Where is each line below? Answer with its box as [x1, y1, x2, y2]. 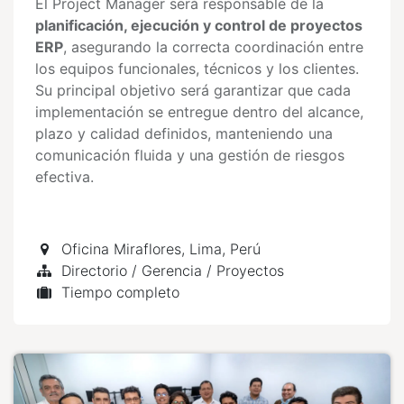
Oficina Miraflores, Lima [60, 240, 222, 258]
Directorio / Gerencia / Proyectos [60, 262, 284, 280]
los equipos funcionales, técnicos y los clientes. [35, 60, 359, 78]
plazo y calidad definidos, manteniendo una [35, 124, 333, 142]
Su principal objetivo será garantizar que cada [35, 81, 351, 99]
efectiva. [35, 168, 94, 186]
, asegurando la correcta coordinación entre [63, 38, 363, 56]
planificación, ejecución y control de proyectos [35, 16, 363, 34]
